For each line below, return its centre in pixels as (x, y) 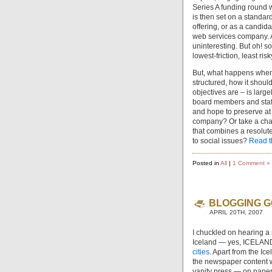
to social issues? (221, 141)
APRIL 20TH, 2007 (236, 212)
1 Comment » (251, 163)
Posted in (206, 163)
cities (201, 252)
